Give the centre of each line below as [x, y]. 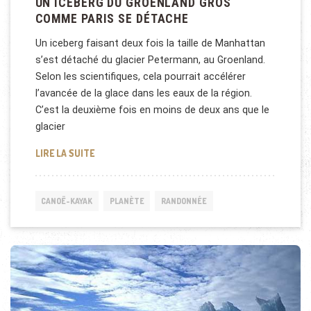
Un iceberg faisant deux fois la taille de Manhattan [150, 43]
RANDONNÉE [184, 201]
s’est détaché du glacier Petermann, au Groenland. [150, 60]
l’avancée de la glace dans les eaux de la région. [143, 93]
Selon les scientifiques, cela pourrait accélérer [140, 77]
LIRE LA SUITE [65, 153]
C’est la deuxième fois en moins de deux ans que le [152, 110]
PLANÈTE [127, 201]
